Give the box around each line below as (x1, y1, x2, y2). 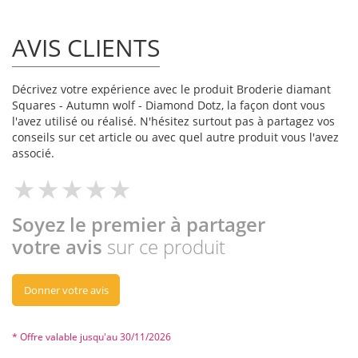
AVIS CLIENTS (12, 31, 160, 65)
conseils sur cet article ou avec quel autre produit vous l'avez (12, 129, 339, 145)
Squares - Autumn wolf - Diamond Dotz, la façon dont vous (12, 97, 325, 113)
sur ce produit (107, 233, 225, 261)
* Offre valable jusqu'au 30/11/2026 (12, 330, 171, 344)
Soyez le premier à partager (12, 211, 265, 238)
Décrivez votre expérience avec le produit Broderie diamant (12, 82, 331, 97)
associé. (12, 145, 54, 161)
